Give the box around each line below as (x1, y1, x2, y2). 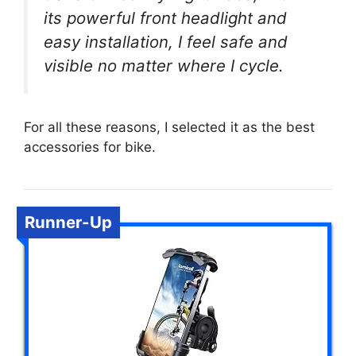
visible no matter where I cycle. (44, 55, 284, 75)
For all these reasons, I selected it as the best (24, 119, 315, 136)
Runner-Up (25, 212, 112, 233)
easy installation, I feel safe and (44, 31, 288, 52)
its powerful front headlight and (44, 7, 287, 28)
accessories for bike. (24, 139, 156, 156)
